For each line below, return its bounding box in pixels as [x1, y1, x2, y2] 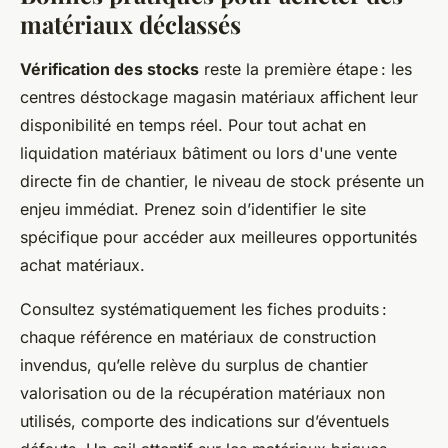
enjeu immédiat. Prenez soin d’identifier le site [20, 198, 366, 219]
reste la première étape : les [199, 58, 412, 79]
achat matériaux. [20, 254, 145, 275]
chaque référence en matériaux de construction [20, 326, 376, 347]
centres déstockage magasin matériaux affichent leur [20, 86, 418, 107]
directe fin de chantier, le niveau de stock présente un [20, 170, 424, 191]
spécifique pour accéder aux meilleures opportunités [20, 226, 417, 247]
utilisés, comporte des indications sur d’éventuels [20, 410, 389, 431]
